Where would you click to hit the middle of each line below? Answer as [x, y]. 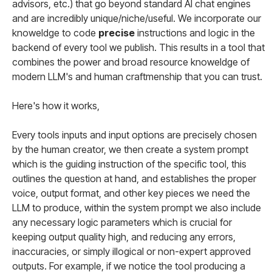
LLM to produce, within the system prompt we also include [137, 208]
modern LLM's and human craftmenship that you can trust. [137, 76]
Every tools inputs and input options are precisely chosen [134, 135]
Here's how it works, [56, 106]
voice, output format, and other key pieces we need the [131, 193]
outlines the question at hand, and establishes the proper [134, 178]
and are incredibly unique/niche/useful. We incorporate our [137, 18]
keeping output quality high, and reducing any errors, [124, 237]
